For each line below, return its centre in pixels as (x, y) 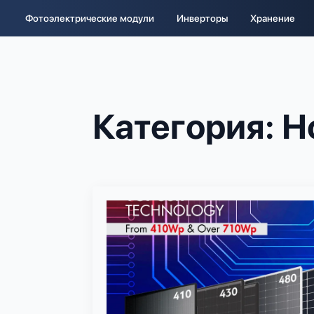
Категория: (187, 127)
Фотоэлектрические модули (90, 18)
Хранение (273, 18)
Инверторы (202, 18)
